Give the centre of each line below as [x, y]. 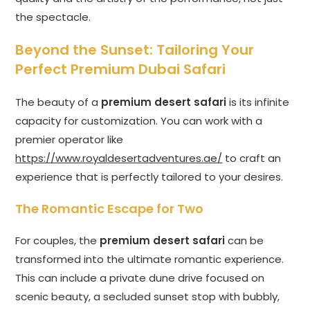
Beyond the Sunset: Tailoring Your [135, 50]
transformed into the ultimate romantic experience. [150, 259]
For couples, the [58, 241]
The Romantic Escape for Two [110, 209]
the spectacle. [53, 17]
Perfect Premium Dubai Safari [121, 70]
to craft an [252, 158]
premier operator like [70, 140]
